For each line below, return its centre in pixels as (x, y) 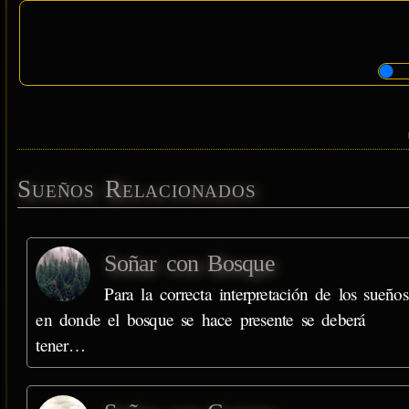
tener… (60, 345)
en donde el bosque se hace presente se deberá (201, 320)
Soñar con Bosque (189, 264)
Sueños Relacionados (137, 189)
